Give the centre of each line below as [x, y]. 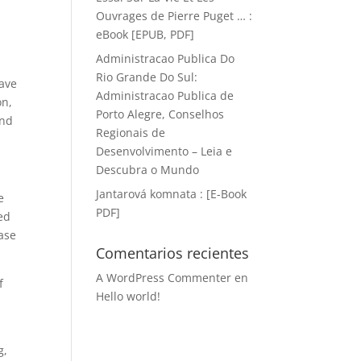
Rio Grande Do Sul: [147, 77]
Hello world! [129, 296]
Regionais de [131, 133]
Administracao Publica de [165, 95]
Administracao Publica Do [166, 58]
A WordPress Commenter [164, 278]
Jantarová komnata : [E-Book [172, 194]
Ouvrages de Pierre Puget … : [174, 16]
